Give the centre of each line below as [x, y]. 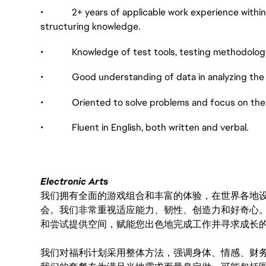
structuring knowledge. [90, 26]
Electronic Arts [74, 182]
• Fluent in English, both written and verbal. [144, 128]
